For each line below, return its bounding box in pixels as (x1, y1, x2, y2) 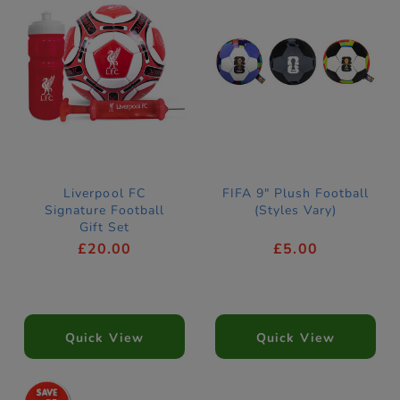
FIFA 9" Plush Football (221, 184, 370, 202)
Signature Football (44, 201, 165, 219)
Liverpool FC (63, 184, 146, 202)
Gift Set (79, 218, 130, 236)
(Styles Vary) (254, 201, 337, 219)
